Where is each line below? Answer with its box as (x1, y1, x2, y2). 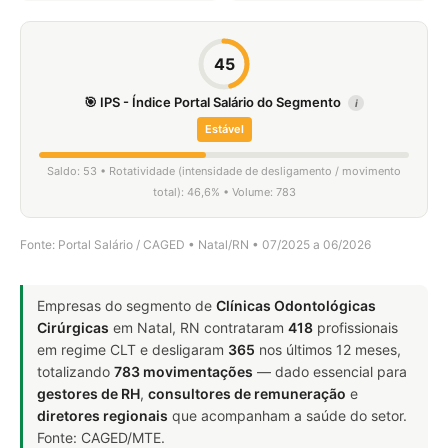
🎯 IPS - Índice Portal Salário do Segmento (84, 94, 344, 110)
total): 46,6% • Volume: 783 (152, 185, 296, 199)
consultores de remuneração (148, 385, 346, 402)
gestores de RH (37, 385, 140, 402)
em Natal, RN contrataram (109, 319, 288, 336)
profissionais (313, 319, 398, 336)
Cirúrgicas (37, 319, 109, 336)
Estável (204, 122, 244, 136)
